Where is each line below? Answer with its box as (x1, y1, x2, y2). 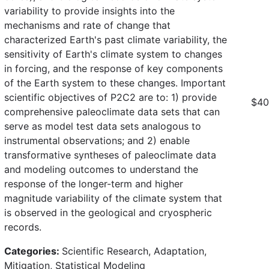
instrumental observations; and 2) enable (4, 134, 190, 147)
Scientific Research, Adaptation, (62, 244, 207, 257)
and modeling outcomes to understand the (4, 163, 198, 175)
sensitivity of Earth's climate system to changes (4, 47, 222, 60)
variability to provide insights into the (4, 4, 175, 17)
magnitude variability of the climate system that (4, 192, 222, 204)
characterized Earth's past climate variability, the (4, 33, 227, 46)
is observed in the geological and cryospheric (4, 206, 212, 219)
